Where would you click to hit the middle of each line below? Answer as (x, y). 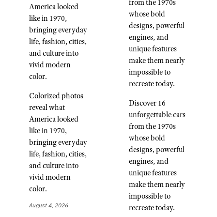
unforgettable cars (157, 115)
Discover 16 (147, 103)
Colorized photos (56, 95)
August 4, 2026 (49, 205)
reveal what (47, 107)
